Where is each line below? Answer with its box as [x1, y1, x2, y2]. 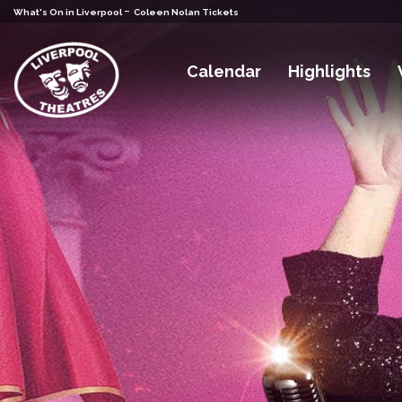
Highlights [288, 62, 371, 82]
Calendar [187, 62, 262, 82]
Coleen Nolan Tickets [134, 7, 239, 17]
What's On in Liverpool [13, 7, 124, 17]
